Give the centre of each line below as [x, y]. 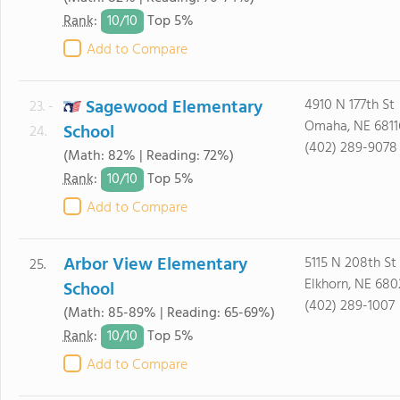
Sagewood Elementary [174, 108]
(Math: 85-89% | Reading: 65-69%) [169, 313]
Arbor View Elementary [155, 265]
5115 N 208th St [350, 263]
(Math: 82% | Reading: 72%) [148, 156]
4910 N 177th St [349, 105]
